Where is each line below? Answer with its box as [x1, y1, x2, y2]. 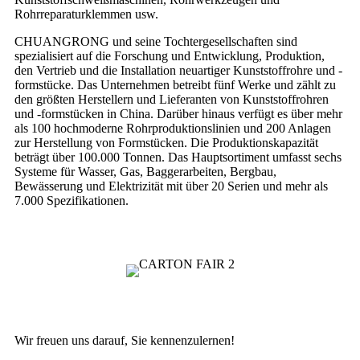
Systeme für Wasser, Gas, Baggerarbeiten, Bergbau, [14, 165, 276, 179]
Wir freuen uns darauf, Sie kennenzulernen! [14, 333, 235, 348]
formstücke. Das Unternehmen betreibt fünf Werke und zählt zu [14, 78, 336, 92]
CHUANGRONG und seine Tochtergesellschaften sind [14, 35, 297, 49]
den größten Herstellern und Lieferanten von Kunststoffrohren [14, 92, 329, 107]
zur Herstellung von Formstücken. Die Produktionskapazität [14, 136, 318, 150]
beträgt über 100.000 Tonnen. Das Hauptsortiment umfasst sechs [14, 150, 342, 165]
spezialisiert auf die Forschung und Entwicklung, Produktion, [14, 49, 325, 63]
